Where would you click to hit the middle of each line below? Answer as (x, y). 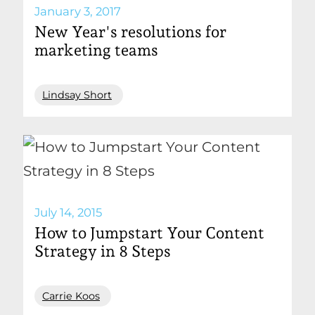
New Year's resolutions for (130, 32)
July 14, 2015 (68, 212)
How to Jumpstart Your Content (149, 233)
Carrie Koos (71, 296)
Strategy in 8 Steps (103, 251)
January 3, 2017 (78, 11)
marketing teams (96, 50)
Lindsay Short (77, 95)
